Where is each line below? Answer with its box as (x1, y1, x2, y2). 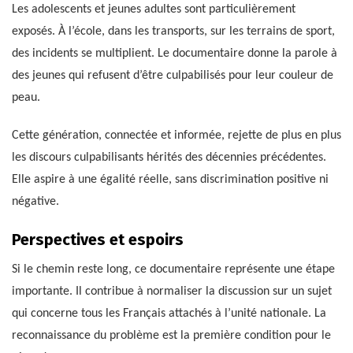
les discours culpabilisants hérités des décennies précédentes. (12, 151, 326, 165)
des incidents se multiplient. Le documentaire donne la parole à (12, 47, 337, 61)
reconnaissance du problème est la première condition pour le (12, 329, 331, 343)
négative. (12, 195, 59, 209)
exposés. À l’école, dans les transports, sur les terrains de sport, (12, 25, 335, 39)
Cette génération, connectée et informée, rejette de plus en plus (12, 129, 341, 143)
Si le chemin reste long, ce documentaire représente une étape (12, 263, 335, 277)
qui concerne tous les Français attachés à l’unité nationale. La (12, 307, 326, 321)
